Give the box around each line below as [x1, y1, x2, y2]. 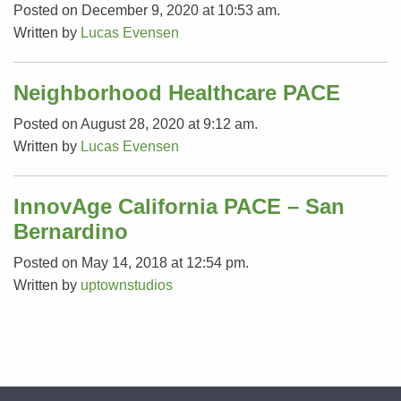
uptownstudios [81, 277, 173, 293]
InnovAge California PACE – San [13, 193, 345, 218]
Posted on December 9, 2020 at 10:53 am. [13, 2, 280, 18]
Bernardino [13, 218, 128, 243]
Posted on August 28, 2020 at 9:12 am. [13, 115, 258, 132]
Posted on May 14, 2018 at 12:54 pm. [13, 254, 249, 270]
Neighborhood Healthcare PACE [13, 80, 340, 105]
